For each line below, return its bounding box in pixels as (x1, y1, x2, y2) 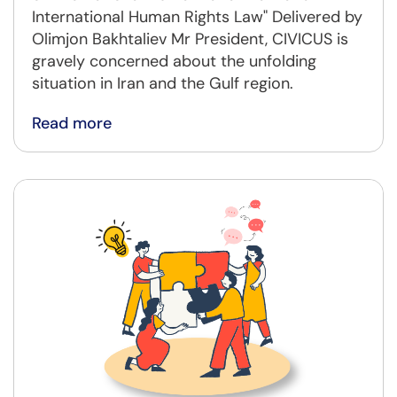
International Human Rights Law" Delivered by (32, 5, 362, 27)
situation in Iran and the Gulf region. (32, 72, 293, 94)
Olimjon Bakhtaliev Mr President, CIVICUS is (32, 27, 348, 50)
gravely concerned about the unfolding (32, 50, 316, 72)
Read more (32, 112, 112, 134)
